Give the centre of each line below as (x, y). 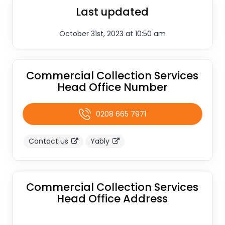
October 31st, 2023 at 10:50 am (112, 34)
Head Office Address (113, 199)
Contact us (48, 141)
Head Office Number (112, 87)
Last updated (113, 12)
